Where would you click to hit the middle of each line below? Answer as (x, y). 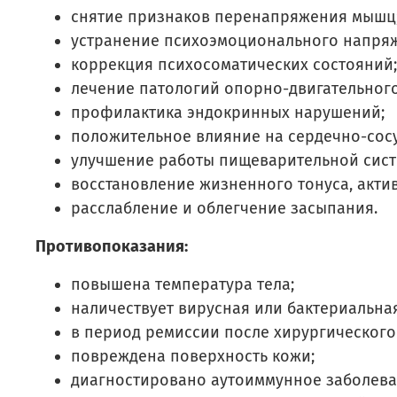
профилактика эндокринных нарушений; (228, 112)
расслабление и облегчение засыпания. (224, 208)
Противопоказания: (112, 246)
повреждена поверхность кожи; (193, 356)
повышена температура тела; (183, 284)
